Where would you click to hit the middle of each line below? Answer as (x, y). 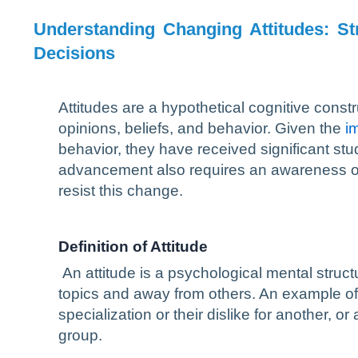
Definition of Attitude (133, 247)
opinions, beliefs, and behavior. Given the (202, 128)
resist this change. (121, 191)
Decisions (74, 53)
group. (80, 335)
